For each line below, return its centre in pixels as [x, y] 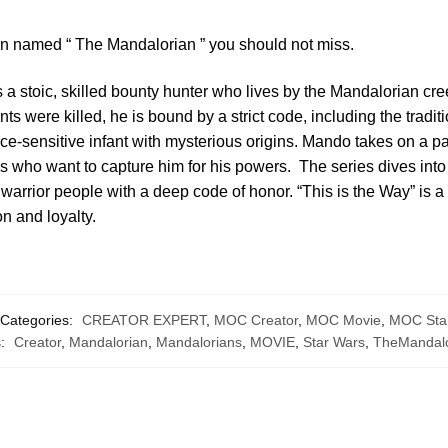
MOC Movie [343, 319]
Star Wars [334, 341]
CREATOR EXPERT [143, 319]
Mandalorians [199, 341]
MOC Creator [255, 319]
